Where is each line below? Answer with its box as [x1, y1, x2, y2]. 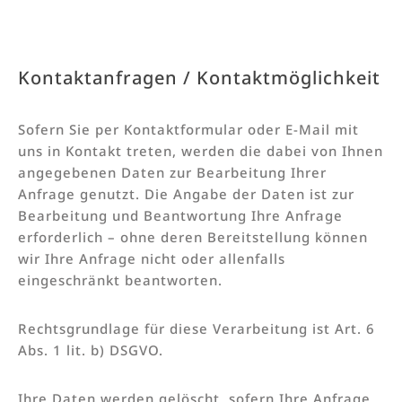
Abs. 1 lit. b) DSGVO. [18, 340, 163, 359]
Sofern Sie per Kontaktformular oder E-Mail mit [18, 119, 359, 138]
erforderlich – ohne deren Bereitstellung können [18, 227, 368, 246]
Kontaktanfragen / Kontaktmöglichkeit [18, 65, 380, 90]
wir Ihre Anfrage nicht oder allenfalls [18, 249, 285, 267]
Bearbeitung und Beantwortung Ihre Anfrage [18, 205, 343, 224]
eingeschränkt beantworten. [18, 270, 223, 289]
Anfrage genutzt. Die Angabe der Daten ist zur [18, 184, 354, 203]
